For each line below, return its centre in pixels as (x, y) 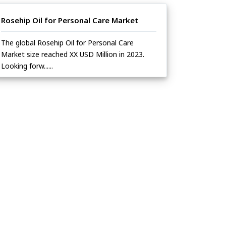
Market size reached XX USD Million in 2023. (73, 54)
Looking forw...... (27, 66)
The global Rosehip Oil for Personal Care (67, 43)
